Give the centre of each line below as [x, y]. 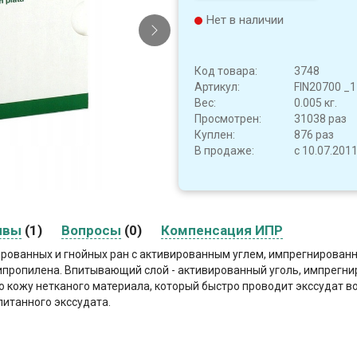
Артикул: [217, 87]
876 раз [314, 135]
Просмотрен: [228, 119]
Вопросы [91, 230]
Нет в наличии [245, 20]
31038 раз [320, 119]
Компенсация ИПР [222, 230]
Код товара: [226, 71]
